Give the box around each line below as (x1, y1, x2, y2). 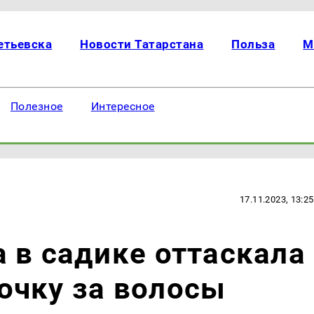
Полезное (10, 100, 63, 113)
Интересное (90, 100, 155, 113)
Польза (231, 37, 275, 51)
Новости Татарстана (80, 37, 204, 51)
